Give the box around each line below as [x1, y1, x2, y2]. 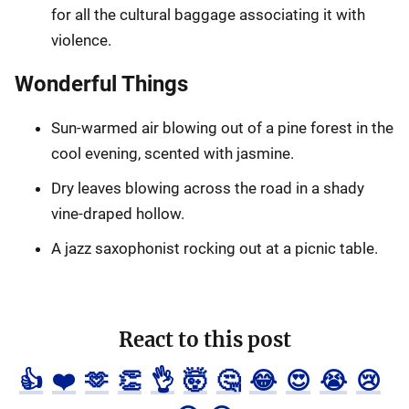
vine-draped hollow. [51, 204, 184, 223]
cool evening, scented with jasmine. [51, 143, 294, 163]
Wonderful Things [15, 70, 188, 97]
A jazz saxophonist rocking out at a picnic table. [51, 238, 378, 257]
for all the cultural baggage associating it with [51, 5, 365, 24]
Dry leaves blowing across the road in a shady [51, 178, 364, 197]
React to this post [118, 326, 291, 352]
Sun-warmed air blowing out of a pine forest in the [51, 118, 393, 137]
